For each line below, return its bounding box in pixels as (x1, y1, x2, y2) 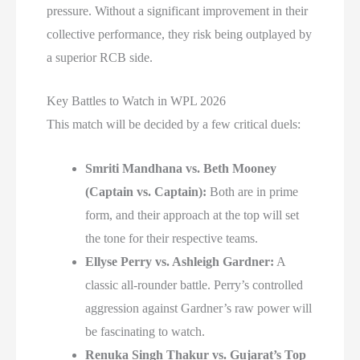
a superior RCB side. (47, 50, 153, 64)
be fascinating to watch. (85, 324, 206, 338)
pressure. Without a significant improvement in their (47, 3, 309, 18)
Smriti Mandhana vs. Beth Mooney (85, 161, 277, 175)
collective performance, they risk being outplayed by (47, 27, 313, 41)
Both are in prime (207, 184, 299, 198)
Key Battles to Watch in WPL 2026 (47, 94, 227, 108)
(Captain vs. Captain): (85, 184, 207, 198)
